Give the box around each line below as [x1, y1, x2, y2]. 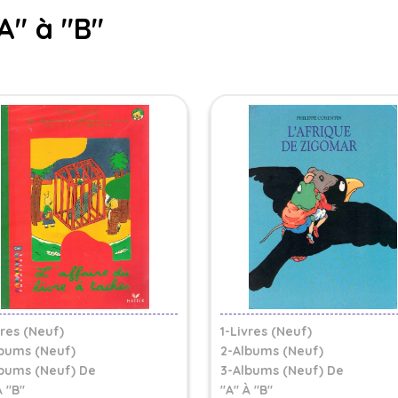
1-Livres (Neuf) [220, 323, 312, 339]
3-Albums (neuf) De [220, 362, 344, 378]
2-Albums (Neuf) [220, 343, 323, 359]
